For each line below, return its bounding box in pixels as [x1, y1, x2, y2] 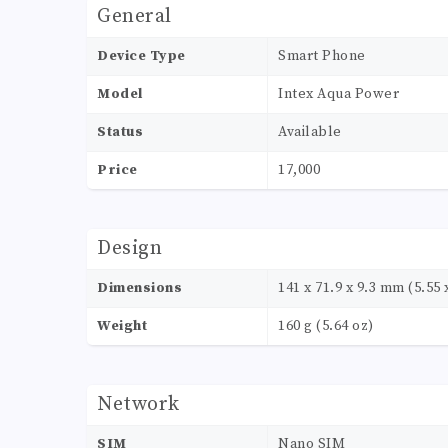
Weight [97, 317, 147, 336]
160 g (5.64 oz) [278, 317, 374, 336]
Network [97, 392, 180, 418]
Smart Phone [278, 47, 366, 66]
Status [97, 123, 143, 142]
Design [97, 236, 162, 262]
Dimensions [97, 279, 182, 298]
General [97, 4, 172, 30]
